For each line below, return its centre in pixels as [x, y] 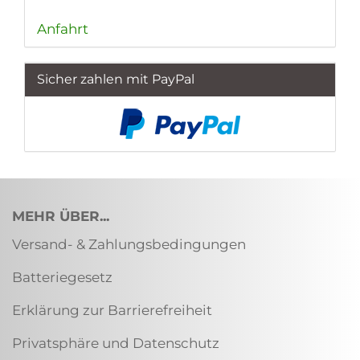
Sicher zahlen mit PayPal [116, 79]
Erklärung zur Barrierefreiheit [112, 310]
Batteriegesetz [62, 277]
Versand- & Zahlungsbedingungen [129, 244]
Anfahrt [63, 29]
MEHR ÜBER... [61, 216]
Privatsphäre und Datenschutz [116, 343]
